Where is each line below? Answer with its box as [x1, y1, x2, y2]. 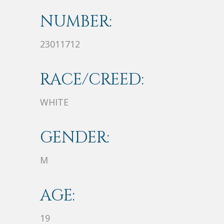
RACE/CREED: [40, 69, 144, 91]
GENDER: [40, 127, 109, 149]
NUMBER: [40, 11, 112, 33]
